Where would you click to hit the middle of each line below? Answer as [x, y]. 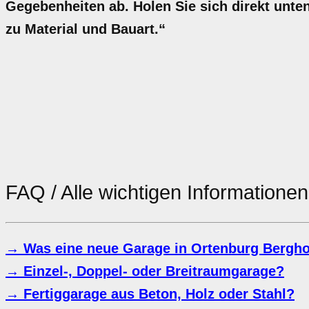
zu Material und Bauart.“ [86, 29]
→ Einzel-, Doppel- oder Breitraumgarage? [145, 271]
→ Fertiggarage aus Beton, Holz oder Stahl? [150, 294]
